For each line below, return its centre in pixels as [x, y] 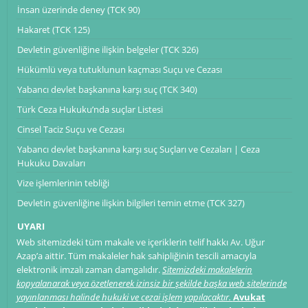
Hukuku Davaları [51, 163]
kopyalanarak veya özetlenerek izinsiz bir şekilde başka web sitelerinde [151, 283]
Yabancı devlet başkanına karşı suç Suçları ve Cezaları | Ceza [138, 149]
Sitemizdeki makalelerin [207, 269]
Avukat [249, 297]
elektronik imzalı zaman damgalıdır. [89, 269]
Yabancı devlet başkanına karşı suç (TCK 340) [107, 89]
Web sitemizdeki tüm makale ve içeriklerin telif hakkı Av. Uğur [140, 242]
